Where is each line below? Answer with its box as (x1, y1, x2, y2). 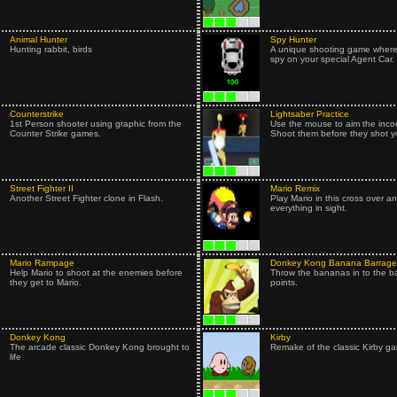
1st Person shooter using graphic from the (9, 119, 182, 128)
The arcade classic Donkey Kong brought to (9, 342, 190, 352)
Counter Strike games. (9, 128, 101, 138)
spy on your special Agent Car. (269, 54, 394, 64)
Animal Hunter (9, 35, 67, 44)
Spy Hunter (269, 35, 316, 44)
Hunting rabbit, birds (9, 44, 92, 54)
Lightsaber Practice (269, 109, 349, 119)
